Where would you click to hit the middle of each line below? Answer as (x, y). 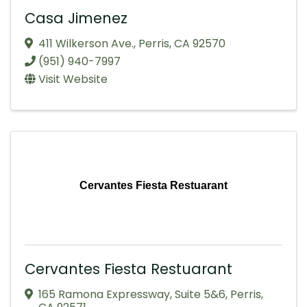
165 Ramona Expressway (104, 294)
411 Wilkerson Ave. (86, 43)
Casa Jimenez (76, 19)
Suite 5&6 (200, 294)
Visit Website (73, 79)
